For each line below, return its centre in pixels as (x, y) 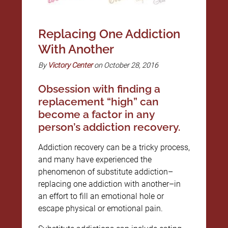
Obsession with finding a (99, 89)
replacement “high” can (98, 101)
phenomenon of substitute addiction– (105, 172)
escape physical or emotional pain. (100, 208)
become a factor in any (96, 114)
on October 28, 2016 (125, 65)
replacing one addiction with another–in (109, 184)
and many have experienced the (95, 159)
